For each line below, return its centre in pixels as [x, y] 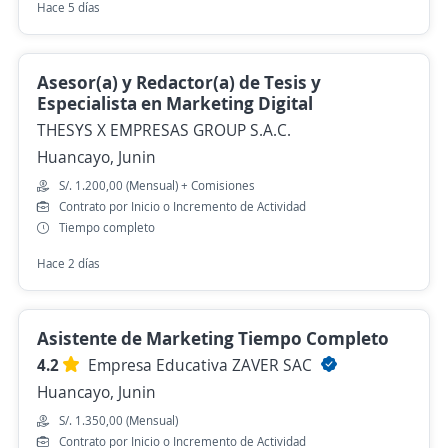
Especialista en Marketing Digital [175, 103]
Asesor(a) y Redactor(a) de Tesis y [179, 82]
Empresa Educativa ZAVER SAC [202, 365]
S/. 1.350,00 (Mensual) [118, 420]
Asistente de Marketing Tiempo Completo [213, 338]
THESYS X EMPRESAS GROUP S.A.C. [164, 130]
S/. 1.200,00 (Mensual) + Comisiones [157, 185]
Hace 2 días [68, 263]
